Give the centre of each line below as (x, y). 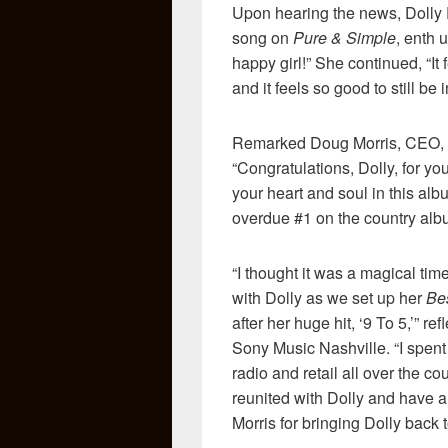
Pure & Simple (344, 37)
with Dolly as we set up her (329, 297)
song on (262, 37)
